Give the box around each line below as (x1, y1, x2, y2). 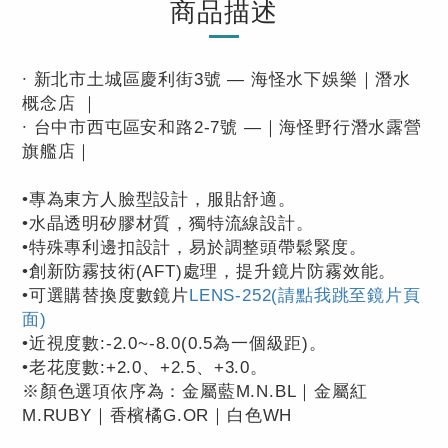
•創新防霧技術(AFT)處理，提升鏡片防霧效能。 (22, 262, 397, 281)
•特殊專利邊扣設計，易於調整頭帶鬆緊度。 (22, 238, 367, 257)
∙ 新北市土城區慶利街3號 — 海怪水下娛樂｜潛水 (22, 70, 411, 89)
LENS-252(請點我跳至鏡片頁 (189, 286, 421, 305)
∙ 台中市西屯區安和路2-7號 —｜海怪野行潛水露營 (22, 118, 422, 137)
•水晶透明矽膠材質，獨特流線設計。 (22, 214, 314, 233)
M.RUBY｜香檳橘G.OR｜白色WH (22, 406, 293, 425)
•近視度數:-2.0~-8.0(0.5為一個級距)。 (22, 334, 327, 353)
